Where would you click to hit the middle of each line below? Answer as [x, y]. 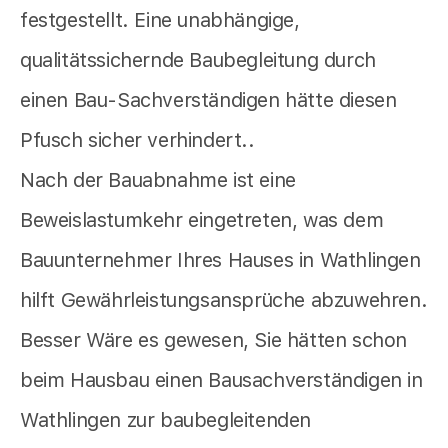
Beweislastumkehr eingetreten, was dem [202, 220]
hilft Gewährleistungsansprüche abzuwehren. [224, 300]
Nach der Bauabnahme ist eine [158, 180]
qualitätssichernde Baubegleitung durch [198, 60]
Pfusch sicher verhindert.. [137, 140]
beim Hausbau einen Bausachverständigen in [221, 380]
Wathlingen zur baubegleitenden [166, 420]
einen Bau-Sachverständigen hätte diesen [208, 100]
